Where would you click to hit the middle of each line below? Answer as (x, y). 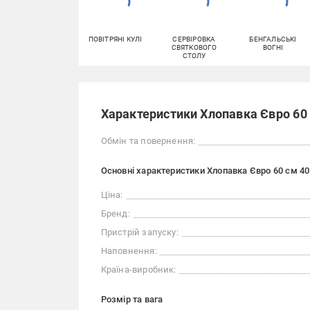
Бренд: (115, 214)
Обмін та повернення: (148, 141)
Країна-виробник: (138, 270)
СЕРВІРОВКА (194, 39)
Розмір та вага (132, 300)
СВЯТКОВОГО (194, 48)
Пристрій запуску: (139, 232)
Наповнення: (129, 251)
